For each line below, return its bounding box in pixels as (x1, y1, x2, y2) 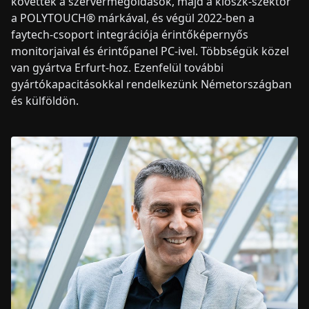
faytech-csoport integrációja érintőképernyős (11, 27, 248, 42)
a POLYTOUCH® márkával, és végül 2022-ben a (11, 10, 255, 26)
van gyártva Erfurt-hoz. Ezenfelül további (11, 60, 223, 75)
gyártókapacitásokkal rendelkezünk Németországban (11, 77, 292, 92)
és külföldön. (11, 93, 79, 108)
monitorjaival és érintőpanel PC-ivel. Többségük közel (11, 43, 289, 59)
